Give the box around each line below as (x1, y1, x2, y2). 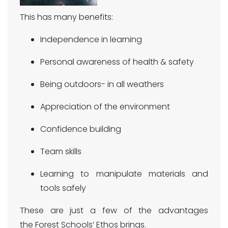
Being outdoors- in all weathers (40, 78, 164, 90)
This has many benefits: (20, 11, 113, 23)
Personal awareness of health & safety (40, 56, 194, 68)
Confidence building (40, 123, 121, 135)
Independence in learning (40, 34, 142, 45)
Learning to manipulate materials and (40, 168, 208, 180)
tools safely (40, 182, 86, 194)
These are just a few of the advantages (20, 205, 208, 216)
